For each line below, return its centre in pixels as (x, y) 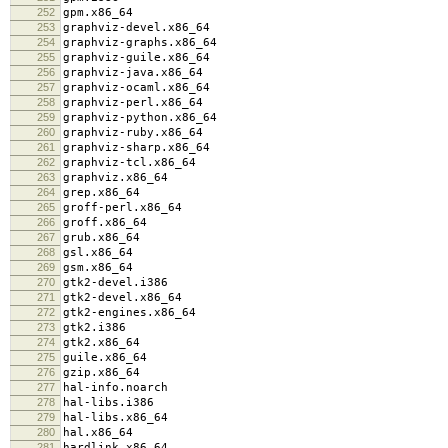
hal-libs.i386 (108, 402)
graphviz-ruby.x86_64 (133, 132)
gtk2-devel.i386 (115, 282)
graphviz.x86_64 (115, 177)
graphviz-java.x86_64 (133, 72)
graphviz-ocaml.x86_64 (136, 87)
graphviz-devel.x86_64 (136, 27)
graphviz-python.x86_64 (140, 117)
